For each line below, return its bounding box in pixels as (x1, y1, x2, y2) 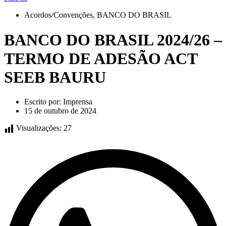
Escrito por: (24, 97, 61, 106)
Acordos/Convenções (24, 11, 93, 20)
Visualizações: (16, 124, 62, 133)
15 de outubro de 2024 (24, 106, 96, 116)
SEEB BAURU (4, 68, 106, 86)
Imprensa (61, 97, 92, 106)
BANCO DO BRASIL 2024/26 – (4, 30, 222, 49)
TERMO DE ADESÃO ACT (4, 49, 197, 68)
